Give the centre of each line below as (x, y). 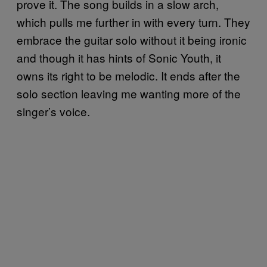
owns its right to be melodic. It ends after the (128, 76)
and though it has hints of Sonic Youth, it (119, 58)
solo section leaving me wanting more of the (129, 94)
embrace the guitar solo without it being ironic (132, 40)
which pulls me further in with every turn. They (133, 22)
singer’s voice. (53, 111)
